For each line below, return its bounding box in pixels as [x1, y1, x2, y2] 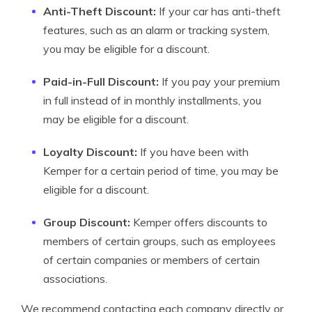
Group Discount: [43, 215, 130, 229]
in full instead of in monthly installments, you [43, 93, 261, 107]
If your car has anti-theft [156, 4, 281, 18]
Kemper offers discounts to [130, 215, 267, 229]
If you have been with [140, 145, 249, 159]
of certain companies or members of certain [43, 253, 260, 267]
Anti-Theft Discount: [43, 4, 156, 18]
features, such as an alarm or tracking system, [43, 23, 270, 37]
